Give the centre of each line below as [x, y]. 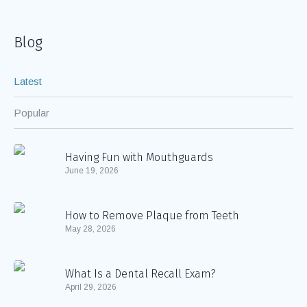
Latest [28, 81]
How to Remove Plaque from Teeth [152, 216]
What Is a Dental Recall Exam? [140, 274]
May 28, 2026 [90, 229]
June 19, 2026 [92, 171]
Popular [32, 112]
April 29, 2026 [91, 287]
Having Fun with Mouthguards [139, 158]
